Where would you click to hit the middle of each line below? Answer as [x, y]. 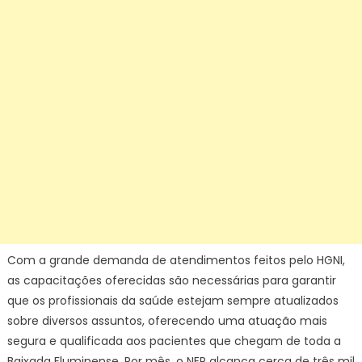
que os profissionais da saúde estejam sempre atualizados [173, 301]
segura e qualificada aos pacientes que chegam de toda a [174, 341]
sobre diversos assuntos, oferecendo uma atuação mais [167, 321]
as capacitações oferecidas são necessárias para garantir [171, 280]
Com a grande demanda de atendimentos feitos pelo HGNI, [176, 260]
